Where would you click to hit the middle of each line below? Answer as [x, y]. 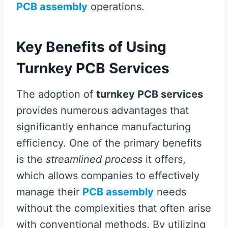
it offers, [164, 159]
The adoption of [56, 94]
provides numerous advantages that [103, 110]
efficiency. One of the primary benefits [109, 143]
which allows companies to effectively [108, 176]
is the [31, 159]
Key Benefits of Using [91, 47]
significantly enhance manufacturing [104, 127]
